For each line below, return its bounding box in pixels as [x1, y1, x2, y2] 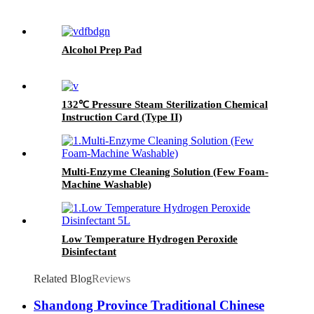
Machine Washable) [62, 178, 151, 190]
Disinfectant [62, 245, 116, 257]
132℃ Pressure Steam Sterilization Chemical [62, 98, 268, 110]
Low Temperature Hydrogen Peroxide [62, 233, 238, 245]
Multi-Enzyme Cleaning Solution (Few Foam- [62, 165, 268, 177]
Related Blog [34, 272, 92, 285]
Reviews [92, 272, 130, 285]
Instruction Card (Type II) [62, 111, 182, 123]
